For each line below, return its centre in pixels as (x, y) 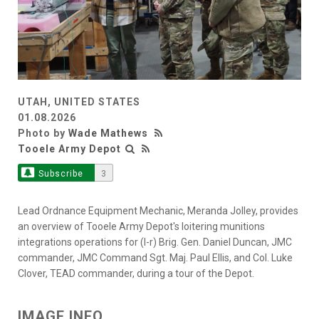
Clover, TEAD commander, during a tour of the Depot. (136, 273)
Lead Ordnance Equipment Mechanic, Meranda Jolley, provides (158, 210)
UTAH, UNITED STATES (79, 101)
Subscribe (61, 173)
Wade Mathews (108, 133)
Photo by (43, 133)
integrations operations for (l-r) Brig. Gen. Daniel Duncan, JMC (155, 242)
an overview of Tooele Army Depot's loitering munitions (141, 226)
